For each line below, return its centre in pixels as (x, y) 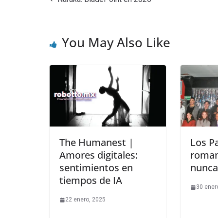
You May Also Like (116, 43)
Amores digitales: (99, 155)
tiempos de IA (91, 181)
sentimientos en (96, 168)
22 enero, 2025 (85, 200)
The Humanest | (97, 143)
